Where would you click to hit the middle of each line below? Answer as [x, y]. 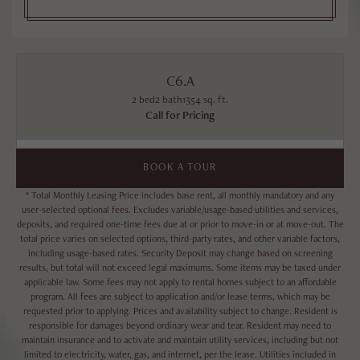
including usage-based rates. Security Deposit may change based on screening [180, 253]
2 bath [169, 99]
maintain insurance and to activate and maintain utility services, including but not [180, 340]
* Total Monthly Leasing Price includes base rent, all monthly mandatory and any [180, 195]
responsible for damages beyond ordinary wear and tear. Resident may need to [180, 325]
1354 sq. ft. [205, 99]
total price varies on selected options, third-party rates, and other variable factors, [180, 238]
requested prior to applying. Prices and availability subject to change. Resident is [180, 311]
